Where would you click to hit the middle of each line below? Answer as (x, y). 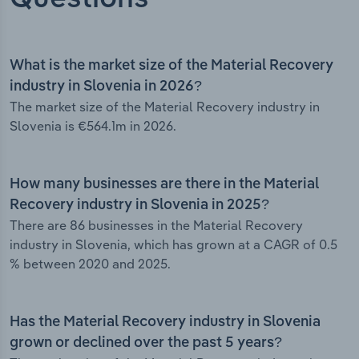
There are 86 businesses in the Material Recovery (156, 226)
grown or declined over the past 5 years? (146, 343)
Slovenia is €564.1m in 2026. (93, 126)
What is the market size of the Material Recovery (171, 66)
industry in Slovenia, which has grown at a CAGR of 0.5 (173, 245)
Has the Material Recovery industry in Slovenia (165, 323)
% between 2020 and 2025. (90, 264)
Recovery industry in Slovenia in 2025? (139, 206)
